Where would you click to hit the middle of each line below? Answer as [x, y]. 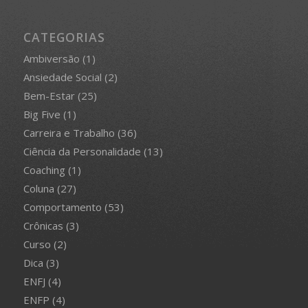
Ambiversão [51, 59]
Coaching [44, 170]
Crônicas [43, 226]
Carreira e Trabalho [69, 133]
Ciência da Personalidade [82, 152]
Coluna [38, 189]
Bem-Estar [49, 96]
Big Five [42, 114]
